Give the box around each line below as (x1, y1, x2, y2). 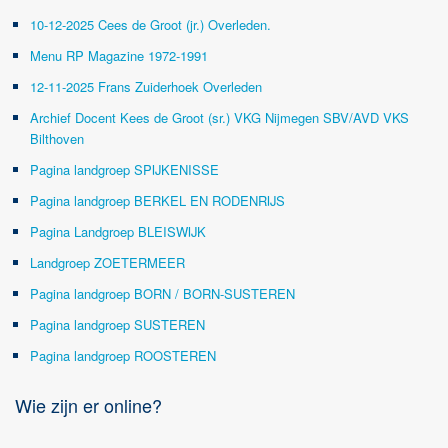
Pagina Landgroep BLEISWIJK (30, 222, 206, 241)
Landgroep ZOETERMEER (30, 253, 185, 272)
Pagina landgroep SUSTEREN (30, 315, 205, 334)
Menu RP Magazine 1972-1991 (30, 46, 208, 65)
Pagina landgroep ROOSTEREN (30, 346, 216, 365)
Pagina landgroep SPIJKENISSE (30, 160, 219, 179)
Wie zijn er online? (15, 392, 162, 418)
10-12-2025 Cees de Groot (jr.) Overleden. (30, 15, 271, 34)
